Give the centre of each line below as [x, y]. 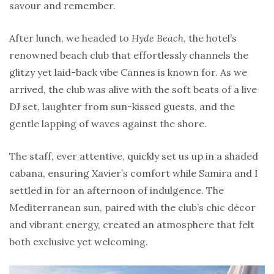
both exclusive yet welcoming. [79, 241]
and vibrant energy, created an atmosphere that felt [132, 224]
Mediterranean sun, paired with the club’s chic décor [132, 207]
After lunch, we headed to [70, 38]
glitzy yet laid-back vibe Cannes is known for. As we [128, 72]
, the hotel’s [210, 38]
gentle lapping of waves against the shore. [108, 123]
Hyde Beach [157, 38]
